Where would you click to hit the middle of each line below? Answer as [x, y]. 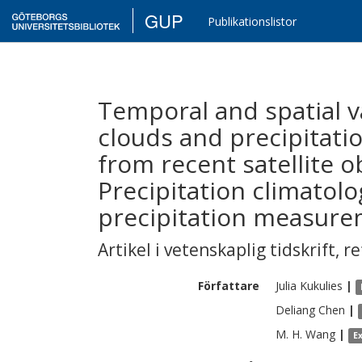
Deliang [295, 310]
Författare [229, 286]
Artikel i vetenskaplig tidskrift [217, 250]
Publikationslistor [253, 21]
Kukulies [321, 286]
